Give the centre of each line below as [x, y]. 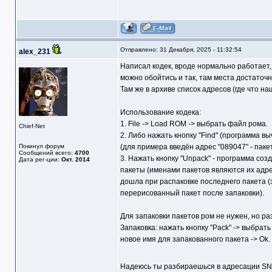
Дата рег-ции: [40, 160]
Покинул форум [41, 146]
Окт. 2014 [75, 160]
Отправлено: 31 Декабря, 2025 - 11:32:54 [181, 50]
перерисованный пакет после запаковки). [192, 193]
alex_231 [34, 52]
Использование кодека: [160, 113]
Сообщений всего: [46, 153]
